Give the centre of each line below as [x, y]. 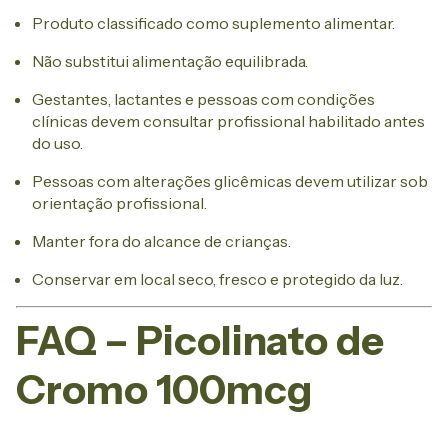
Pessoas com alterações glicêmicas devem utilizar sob [230, 181]
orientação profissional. [119, 203]
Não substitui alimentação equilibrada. [170, 61]
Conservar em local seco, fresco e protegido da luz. [217, 279]
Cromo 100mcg [164, 390]
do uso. [57, 143]
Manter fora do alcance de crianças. [161, 241]
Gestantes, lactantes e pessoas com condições [203, 99]
